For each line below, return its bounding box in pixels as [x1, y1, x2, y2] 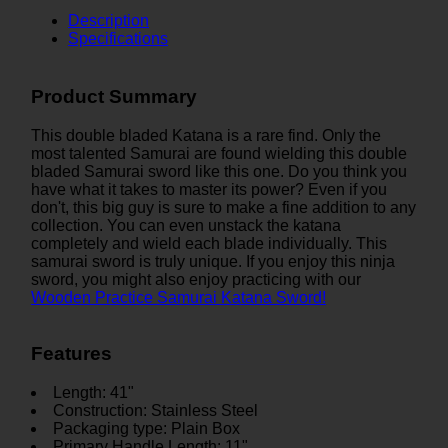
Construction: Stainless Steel [53, 402, 258, 420]
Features [31, 343, 112, 365]
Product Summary [31, 86, 197, 108]
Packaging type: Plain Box [53, 420, 240, 438]
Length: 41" [53, 384, 134, 402]
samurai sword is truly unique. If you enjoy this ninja [31, 252, 395, 270]
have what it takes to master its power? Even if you [31, 180, 387, 198]
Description [68, 12, 149, 30]
